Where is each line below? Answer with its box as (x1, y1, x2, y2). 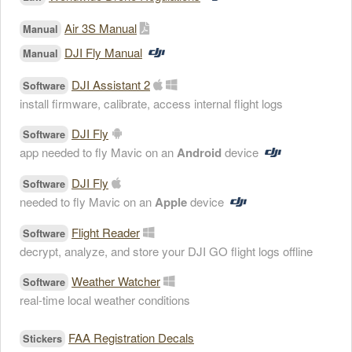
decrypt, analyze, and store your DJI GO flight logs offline (20, 243, 313, 259)
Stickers (23, 332, 62, 346)
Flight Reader (71, 224, 140, 240)
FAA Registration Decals (68, 329, 194, 346)
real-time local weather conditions (20, 291, 190, 308)
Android (177, 144, 222, 161)
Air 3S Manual (64, 20, 137, 36)
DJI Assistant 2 (71, 76, 150, 93)
